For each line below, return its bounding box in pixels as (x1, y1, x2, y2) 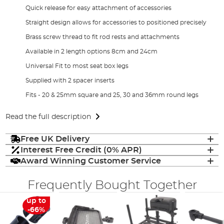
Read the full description (5, 113, 91, 120)
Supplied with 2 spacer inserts (25, 77, 115, 83)
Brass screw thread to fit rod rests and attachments (25, 33, 180, 40)
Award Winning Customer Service (20, 156, 161, 165)
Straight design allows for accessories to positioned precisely (25, 19, 207, 25)
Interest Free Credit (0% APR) (20, 145, 142, 154)
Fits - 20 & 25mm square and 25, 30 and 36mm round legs (25, 91, 199, 98)
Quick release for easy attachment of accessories (25, 4, 172, 11)
